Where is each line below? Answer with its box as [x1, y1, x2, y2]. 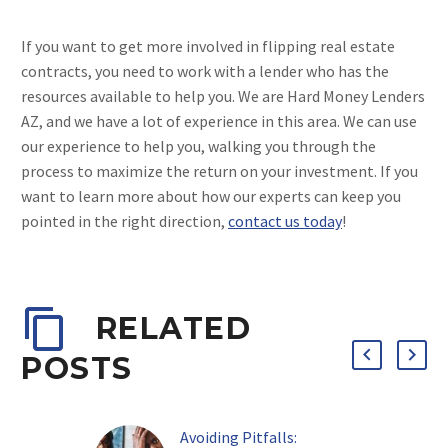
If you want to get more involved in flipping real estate [21, 35, 395, 56]
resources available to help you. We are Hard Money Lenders [21, 85, 425, 106]
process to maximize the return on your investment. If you [21, 160, 418, 181]
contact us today [228, 210, 342, 231]
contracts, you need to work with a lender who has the [21, 60, 389, 81]
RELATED [95, 309, 251, 347]
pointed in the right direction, [21, 210, 228, 231]
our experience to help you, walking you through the [21, 135, 376, 156]
